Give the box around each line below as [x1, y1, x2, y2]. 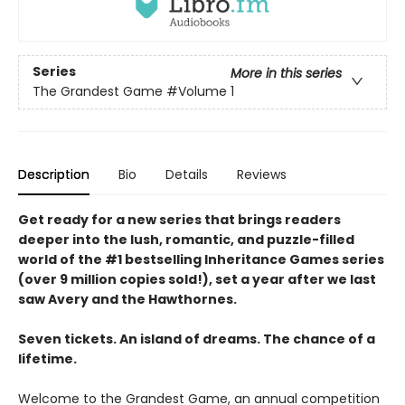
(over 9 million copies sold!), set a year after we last [18, 269, 376, 288]
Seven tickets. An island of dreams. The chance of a [18, 329, 375, 348]
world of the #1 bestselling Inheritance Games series [18, 250, 384, 268]
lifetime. [18, 349, 77, 368]
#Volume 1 [166, 82, 234, 101]
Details [165, 165, 208, 184]
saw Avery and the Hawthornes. [18, 289, 237, 308]
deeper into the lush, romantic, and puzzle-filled [18, 230, 354, 249]
